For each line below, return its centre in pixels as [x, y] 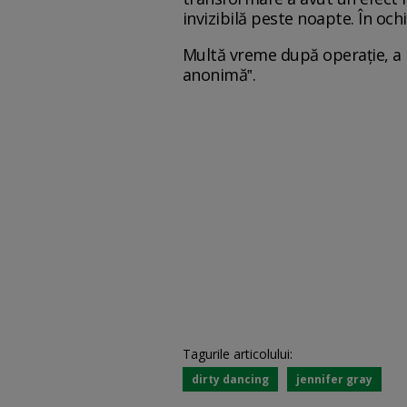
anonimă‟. [219, 74]
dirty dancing [230, 379]
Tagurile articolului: [237, 353]
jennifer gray [334, 379]
